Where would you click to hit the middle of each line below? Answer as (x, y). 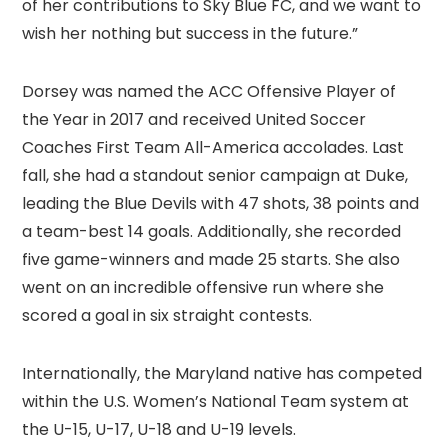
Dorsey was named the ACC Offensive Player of (209, 92)
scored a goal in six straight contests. (167, 316)
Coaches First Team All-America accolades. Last (213, 148)
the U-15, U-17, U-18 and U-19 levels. (159, 430)
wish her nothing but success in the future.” (190, 34)
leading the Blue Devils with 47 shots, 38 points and (221, 204)
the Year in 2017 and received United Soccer (194, 120)
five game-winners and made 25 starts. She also (211, 260)
